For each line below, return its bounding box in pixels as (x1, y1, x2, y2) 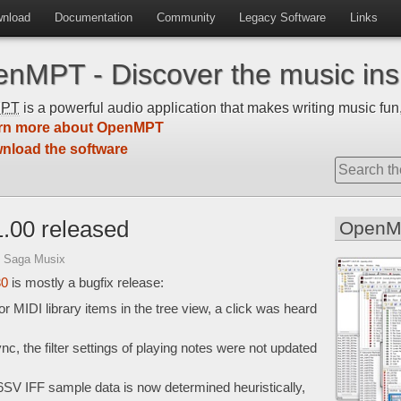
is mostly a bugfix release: (8, 276, 164, 291)
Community (156, 11, 216, 24)
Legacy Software (239, 11, 327, 24)
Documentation (54, 11, 132, 24)
